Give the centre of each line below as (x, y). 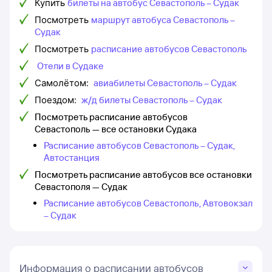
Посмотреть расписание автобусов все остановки (143, 175)
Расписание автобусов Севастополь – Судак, (139, 145)
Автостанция (72, 158)
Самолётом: (63, 83)
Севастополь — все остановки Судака (116, 129)
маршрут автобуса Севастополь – (163, 20)
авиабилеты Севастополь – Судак (165, 83)
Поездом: (57, 100)
